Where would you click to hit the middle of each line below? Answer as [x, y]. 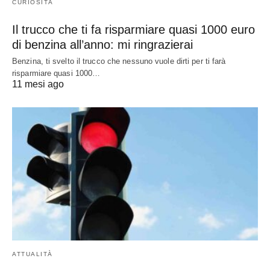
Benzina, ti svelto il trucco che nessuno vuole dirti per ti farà [119, 61]
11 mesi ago [38, 84]
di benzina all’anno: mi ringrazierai [102, 44]
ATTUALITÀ [33, 254]
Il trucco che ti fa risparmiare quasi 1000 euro [133, 29]
